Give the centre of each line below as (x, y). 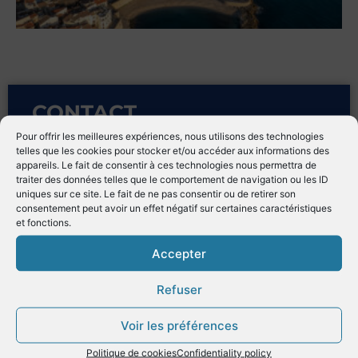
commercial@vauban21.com (146, 299)
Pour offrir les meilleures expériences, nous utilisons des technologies (170, 136)
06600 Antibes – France (107, 210)
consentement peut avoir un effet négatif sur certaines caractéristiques (174, 208)
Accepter (179, 253)
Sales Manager (95, 254)
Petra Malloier (82, 278)
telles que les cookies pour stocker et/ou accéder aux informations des (173, 150)
